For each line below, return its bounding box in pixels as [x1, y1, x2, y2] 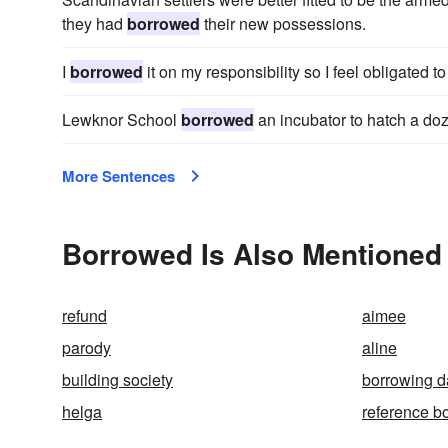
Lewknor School [62, 108, 181, 131]
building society [62, 368, 173, 391]
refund [62, 304, 107, 327]
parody [62, 336, 111, 359]
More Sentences [62, 165, 175, 187]
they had [62, 12, 127, 35]
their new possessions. [200, 12, 366, 35]
